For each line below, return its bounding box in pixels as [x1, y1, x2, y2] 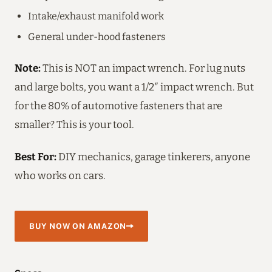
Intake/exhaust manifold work [28, 10, 164, 22]
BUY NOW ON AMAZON [29, 221, 127, 231]
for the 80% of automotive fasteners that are [15, 99, 222, 112]
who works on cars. [15, 169, 106, 182]
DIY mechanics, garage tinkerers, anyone [56, 150, 250, 163]
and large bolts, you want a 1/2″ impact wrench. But [15, 80, 254, 93]
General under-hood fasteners [28, 30, 166, 42]
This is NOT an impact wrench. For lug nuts [41, 61, 245, 74]
